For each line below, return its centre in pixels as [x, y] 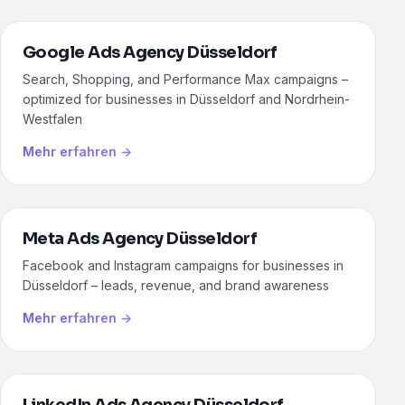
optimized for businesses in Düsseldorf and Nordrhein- [186, 99]
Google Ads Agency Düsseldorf [150, 53]
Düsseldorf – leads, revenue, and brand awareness [176, 286]
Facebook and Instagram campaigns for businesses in [183, 266]
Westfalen [52, 119]
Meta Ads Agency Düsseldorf [140, 239]
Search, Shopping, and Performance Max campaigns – [185, 80]
